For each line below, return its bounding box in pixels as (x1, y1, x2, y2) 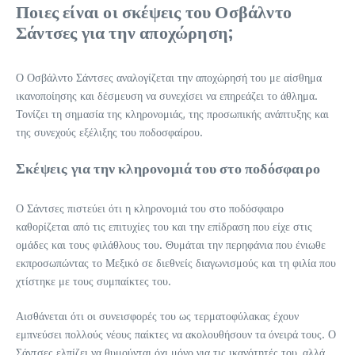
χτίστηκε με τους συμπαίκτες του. (16, 273, 171, 288)
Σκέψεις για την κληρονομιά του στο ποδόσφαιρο (16, 158, 321, 177)
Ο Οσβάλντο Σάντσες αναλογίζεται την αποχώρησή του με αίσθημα (16, 70, 322, 84)
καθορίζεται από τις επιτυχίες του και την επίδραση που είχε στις (16, 219, 312, 233)
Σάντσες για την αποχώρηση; (16, 20, 234, 43)
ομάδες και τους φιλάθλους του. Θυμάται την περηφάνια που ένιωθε (16, 237, 326, 251)
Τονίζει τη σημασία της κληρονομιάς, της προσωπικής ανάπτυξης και (16, 106, 329, 120)
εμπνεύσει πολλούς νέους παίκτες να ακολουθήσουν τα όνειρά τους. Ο (16, 326, 336, 341)
